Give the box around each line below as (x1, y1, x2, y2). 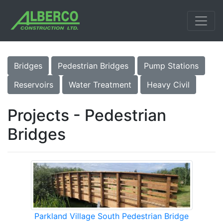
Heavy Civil (147, 80, 190, 90)
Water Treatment (69, 80, 131, 90)
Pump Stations (144, 61, 199, 71)
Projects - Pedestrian (7, 106, 166, 125)
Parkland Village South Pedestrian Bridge (34, 211, 189, 222)
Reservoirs (14, 80, 53, 90)
